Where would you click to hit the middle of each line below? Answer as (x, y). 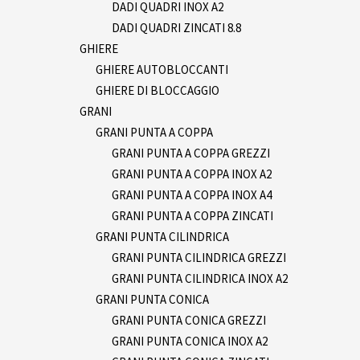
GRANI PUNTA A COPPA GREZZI (191, 153)
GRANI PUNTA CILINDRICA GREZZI (199, 257)
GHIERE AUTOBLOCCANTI (162, 69)
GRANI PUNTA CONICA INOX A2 (190, 341)
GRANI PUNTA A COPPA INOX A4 (192, 194)
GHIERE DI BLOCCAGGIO (157, 90)
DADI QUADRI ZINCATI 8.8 (176, 27)
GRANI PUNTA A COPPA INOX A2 (192, 174)
